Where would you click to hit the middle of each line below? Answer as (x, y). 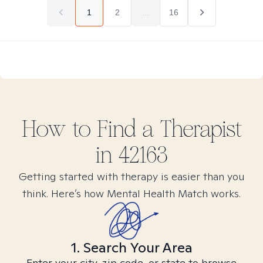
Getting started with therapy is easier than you (131, 176)
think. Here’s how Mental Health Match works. (131, 193)
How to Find (82, 129)
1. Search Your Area (131, 247)
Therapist (198, 129)
